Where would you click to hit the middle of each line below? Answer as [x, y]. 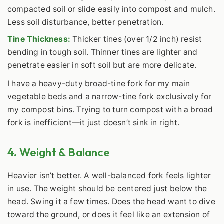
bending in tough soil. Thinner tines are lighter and [103, 52]
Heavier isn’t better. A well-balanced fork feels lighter [109, 176]
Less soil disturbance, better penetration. [86, 22]
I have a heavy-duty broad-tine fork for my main [99, 84]
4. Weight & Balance [59, 152]
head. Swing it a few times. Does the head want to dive [111, 202]
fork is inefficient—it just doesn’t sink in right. [94, 123]
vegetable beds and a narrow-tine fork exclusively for [110, 97]
